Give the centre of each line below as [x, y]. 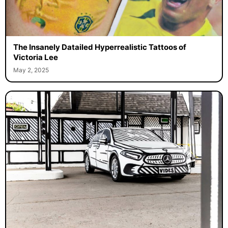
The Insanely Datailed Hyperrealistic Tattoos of [99, 47]
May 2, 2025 [31, 70]
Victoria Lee [35, 57]
